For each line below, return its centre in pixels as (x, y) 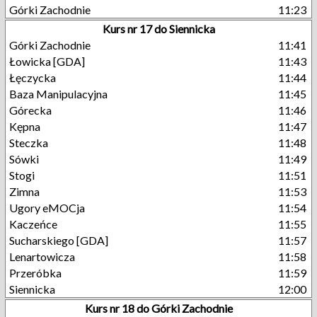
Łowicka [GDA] (47, 61)
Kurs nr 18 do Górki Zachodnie (158, 308)
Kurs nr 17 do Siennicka (158, 29)
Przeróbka (35, 273)
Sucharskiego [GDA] (59, 240)
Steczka (29, 143)
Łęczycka (33, 77)
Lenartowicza (42, 257)
